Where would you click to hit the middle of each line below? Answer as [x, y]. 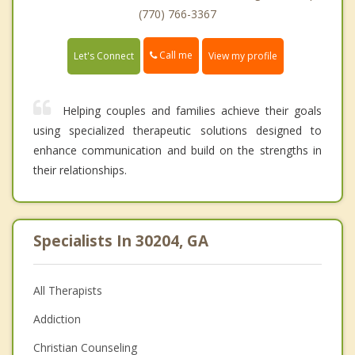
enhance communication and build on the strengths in [177, 150]
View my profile [243, 55]
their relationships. [80, 170]
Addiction [57, 319]
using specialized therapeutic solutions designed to [177, 130]
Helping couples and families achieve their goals [192, 110]
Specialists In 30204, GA [121, 240]
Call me [175, 55]
